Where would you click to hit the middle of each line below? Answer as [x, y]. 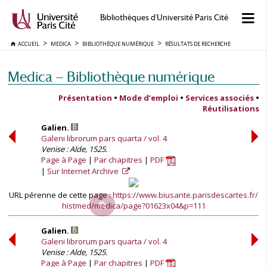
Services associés [220, 98]
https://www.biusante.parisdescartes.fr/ [185, 195]
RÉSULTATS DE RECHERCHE [198, 44]
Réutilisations [231, 108]
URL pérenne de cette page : [61, 195]
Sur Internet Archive [84, 171]
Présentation [85, 98]
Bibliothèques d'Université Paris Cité [164, 18]
